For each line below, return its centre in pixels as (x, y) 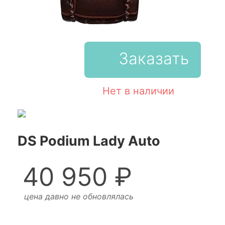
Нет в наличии (138, 91)
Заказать (154, 59)
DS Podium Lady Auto (89, 141)
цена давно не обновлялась (79, 196)
